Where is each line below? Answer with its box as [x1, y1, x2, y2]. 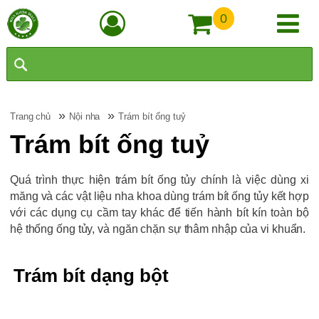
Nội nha [69, 111, 100, 122]
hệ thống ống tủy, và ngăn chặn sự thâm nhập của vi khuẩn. [9, 223, 306, 235]
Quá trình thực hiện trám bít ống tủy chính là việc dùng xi [9, 174, 310, 186]
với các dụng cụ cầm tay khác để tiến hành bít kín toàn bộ [9, 206, 310, 219]
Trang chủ [9, 111, 51, 122]
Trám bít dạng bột [13, 265, 169, 286]
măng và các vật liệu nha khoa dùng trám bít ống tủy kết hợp [9, 190, 310, 202]
